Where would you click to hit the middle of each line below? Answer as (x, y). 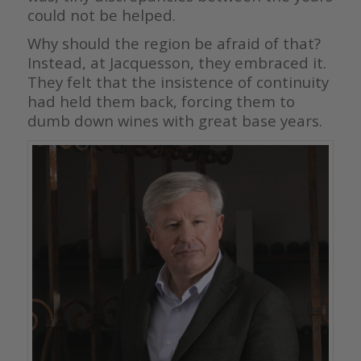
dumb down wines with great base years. (174, 121)
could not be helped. (101, 15)
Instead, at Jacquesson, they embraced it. (176, 63)
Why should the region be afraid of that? (174, 44)
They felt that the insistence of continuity (178, 82)
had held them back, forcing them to (161, 102)
